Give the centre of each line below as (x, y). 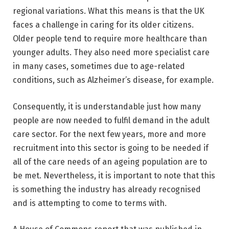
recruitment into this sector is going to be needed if (111, 148)
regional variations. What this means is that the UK (109, 11)
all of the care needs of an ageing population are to (110, 162)
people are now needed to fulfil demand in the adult (111, 120)
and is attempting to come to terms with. (90, 203)
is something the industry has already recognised (107, 189)
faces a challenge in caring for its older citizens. (103, 25)
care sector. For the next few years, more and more (109, 134)
